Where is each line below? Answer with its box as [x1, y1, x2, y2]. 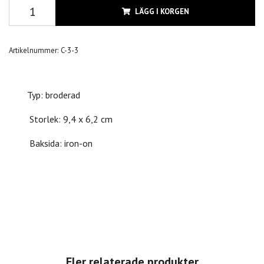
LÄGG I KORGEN [134, 6, 189, 16]
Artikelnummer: [9, 45, 58, 55]
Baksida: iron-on [27, 137, 93, 149]
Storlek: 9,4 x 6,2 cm [27, 113, 113, 125]
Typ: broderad [27, 88, 80, 101]
